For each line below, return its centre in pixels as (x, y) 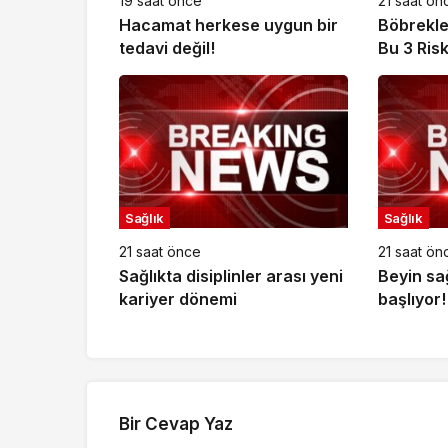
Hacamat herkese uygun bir (228, 25)
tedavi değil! (167, 48)
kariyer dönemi (178, 298)
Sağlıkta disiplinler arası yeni (231, 275)
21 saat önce (160, 251)
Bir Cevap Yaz (176, 423)
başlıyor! (411, 298)
